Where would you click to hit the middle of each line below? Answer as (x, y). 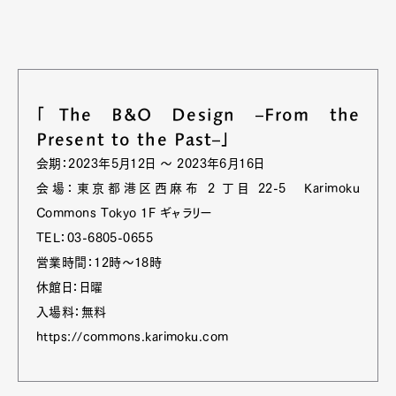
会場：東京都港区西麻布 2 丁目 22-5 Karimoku (198, 189)
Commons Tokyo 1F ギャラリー (125, 213)
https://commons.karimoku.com (133, 337)
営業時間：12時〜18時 (99, 263)
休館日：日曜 (70, 288)
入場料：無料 (74, 312)
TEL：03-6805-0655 (95, 238)
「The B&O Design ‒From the (198, 114)
